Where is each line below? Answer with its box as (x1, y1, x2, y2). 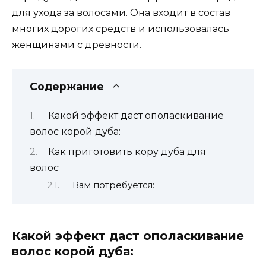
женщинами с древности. (12, 39, 141, 50)
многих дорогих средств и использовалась (12, 23, 229, 34)
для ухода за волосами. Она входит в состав (12, 7, 230, 18)
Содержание (30, 80, 104, 93)
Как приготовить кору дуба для (47, 145, 206, 157)
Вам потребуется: (72, 179, 154, 191)
